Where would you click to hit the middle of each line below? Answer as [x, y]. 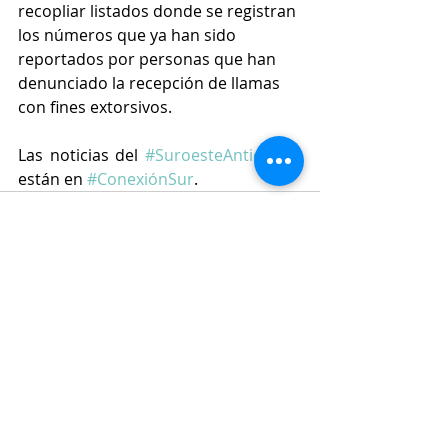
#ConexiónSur [140, 179]
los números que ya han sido [129, 35]
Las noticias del [81, 155]
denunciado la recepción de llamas [151, 83]
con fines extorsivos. [97, 107]
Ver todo [292, 339]
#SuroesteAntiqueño [223, 155]
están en [52, 179]
